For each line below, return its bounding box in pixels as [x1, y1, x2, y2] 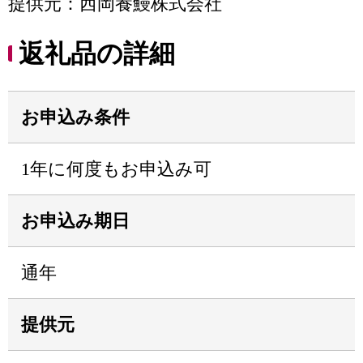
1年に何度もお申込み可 [21, 159, 211, 179]
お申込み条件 [21, 107, 130, 127]
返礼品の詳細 [19, 39, 175, 68]
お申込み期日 [21, 211, 130, 231]
